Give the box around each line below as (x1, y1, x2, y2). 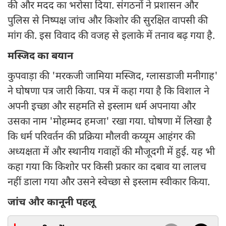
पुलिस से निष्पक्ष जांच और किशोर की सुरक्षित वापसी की (8, 15, 208, 28)
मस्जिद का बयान (8, 50, 73, 64)
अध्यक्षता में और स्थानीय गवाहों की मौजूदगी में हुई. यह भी (8, 146, 215, 159)
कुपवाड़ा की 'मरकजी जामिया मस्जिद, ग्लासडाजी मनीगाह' (8, 70, 218, 84)
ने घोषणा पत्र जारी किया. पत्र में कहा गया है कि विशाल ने (8, 85, 209, 99)
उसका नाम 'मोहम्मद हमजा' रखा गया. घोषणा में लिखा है (8, 116, 212, 129)
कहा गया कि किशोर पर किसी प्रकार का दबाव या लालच (8, 161, 206, 175)
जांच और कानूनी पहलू (8, 196, 95, 210)
